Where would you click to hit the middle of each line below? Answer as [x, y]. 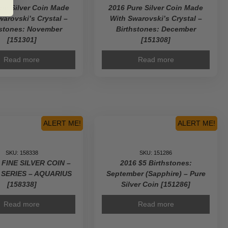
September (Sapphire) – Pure [156, 174]
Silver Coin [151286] [156, 184]
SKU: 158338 [22, 153]
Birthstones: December [156, 29]
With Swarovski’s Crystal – [156, 18]
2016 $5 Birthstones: [156, 163]
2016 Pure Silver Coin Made [156, 8]
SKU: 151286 [156, 153]
